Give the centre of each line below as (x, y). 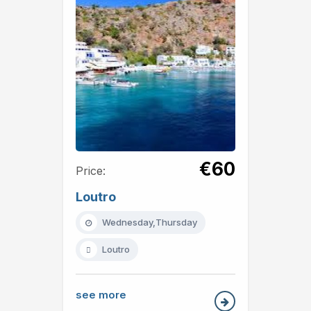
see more (101, 295)
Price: (91, 171)
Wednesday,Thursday (150, 222)
